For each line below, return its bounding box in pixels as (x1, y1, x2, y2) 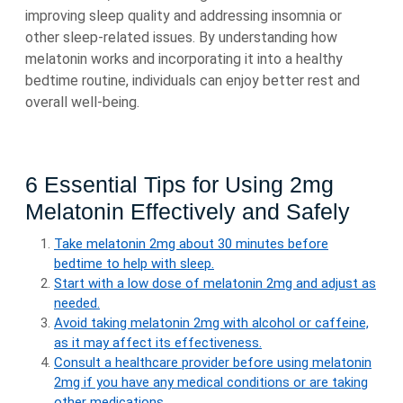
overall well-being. (25, 94, 139, 111)
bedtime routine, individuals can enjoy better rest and (25, 72, 360, 89)
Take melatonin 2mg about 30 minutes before (54, 236, 328, 252)
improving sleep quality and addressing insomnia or (25, 7, 342, 24)
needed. (54, 295, 100, 311)
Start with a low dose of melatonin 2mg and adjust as (54, 275, 376, 291)
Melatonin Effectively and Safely (25, 199, 350, 224)
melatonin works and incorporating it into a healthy (25, 50, 343, 67)
